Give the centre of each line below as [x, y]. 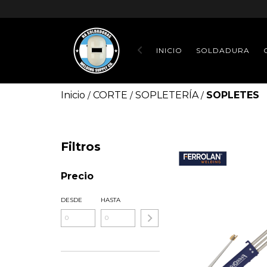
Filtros [81, 147]
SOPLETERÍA [167, 95]
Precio [77, 176]
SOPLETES [233, 95]
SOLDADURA [223, 50]
